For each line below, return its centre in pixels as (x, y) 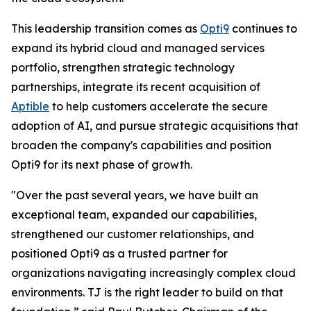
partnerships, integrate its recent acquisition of (136, 87)
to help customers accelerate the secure (159, 106)
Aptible (30, 106)
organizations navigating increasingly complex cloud (153, 273)
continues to (263, 28)
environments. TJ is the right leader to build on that (147, 292)
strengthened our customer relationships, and (133, 234)
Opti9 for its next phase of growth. (102, 165)
